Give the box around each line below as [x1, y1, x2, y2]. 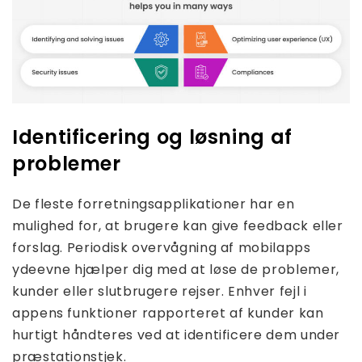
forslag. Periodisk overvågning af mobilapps [12, 238, 311, 258]
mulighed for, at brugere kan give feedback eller [12, 217, 343, 236]
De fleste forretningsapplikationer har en [12, 195, 295, 214]
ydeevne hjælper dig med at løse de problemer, [12, 260, 339, 280]
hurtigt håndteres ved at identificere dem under [12, 326, 341, 345]
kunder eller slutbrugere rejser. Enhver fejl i [12, 282, 307, 301]
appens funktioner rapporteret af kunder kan [12, 304, 324, 323]
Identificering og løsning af [12, 124, 293, 151]
